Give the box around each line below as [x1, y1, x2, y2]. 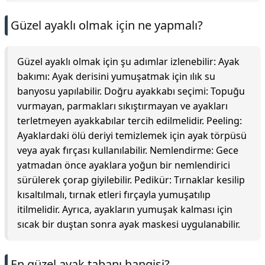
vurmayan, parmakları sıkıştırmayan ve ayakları [17, 99, 228, 112]
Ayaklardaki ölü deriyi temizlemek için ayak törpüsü [17, 129, 247, 142]
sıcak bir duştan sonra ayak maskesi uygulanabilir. [17, 218, 240, 231]
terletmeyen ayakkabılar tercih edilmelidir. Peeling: [17, 114, 242, 127]
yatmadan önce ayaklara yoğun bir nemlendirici [17, 159, 230, 172]
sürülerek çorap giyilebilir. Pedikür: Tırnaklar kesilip [17, 173, 245, 186]
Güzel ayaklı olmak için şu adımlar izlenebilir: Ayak [17, 55, 240, 68]
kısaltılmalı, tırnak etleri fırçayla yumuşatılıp [17, 188, 211, 201]
